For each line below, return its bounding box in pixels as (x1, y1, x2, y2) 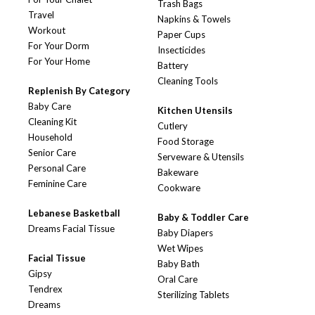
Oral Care (157, 274, 198, 285)
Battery (157, 60, 188, 72)
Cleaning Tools (157, 75, 218, 87)
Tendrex (28, 283, 63, 295)
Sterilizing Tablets (157, 289, 229, 301)
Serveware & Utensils (157, 151, 244, 163)
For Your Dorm (28, 40, 89, 52)
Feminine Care (28, 178, 86, 190)
